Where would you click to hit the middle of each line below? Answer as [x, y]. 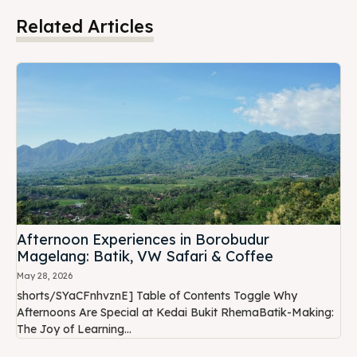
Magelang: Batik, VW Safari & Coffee [145, 256]
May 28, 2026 [45, 275]
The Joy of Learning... [74, 329]
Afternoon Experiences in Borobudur [143, 239]
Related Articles [85, 26]
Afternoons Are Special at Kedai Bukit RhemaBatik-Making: [175, 312]
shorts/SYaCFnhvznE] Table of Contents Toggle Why [76, 295]
